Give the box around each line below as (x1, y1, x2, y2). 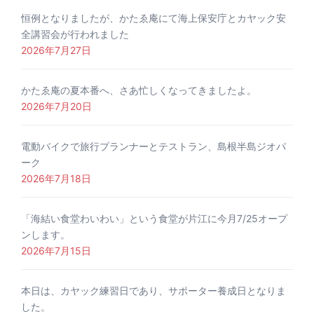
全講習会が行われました (21, 28, 129, 41)
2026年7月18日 (21, 172, 91, 185)
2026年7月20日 (21, 100, 92, 113)
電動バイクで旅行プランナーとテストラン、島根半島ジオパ (21, 140, 286, 153)
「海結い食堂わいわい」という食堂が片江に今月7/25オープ (21, 212, 287, 225)
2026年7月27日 (21, 44, 91, 57)
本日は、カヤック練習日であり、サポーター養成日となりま (21, 285, 286, 297)
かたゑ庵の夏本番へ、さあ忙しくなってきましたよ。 (21, 84, 257, 97)
